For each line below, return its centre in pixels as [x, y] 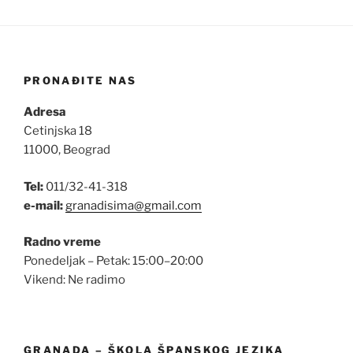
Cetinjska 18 [58, 131]
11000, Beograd [67, 150]
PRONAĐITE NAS [80, 80]
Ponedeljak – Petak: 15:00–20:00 [113, 261]
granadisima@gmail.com [134, 205]
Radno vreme [62, 242]
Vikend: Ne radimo [74, 280]
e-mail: [43, 205]
